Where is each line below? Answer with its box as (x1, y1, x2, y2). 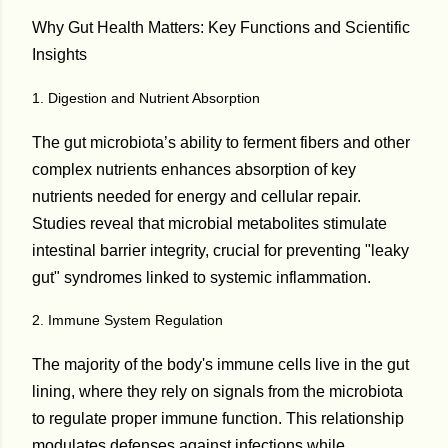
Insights (32, 45, 87, 64)
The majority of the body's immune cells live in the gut (32, 355, 409, 373)
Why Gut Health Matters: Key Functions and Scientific (32, 18, 410, 37)
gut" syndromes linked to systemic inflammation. (32, 268, 371, 286)
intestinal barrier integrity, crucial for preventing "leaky (32, 241, 409, 259)
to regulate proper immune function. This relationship (32, 409, 404, 427)
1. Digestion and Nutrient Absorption (32, 89, 260, 106)
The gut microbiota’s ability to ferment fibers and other (32, 133, 410, 151)
